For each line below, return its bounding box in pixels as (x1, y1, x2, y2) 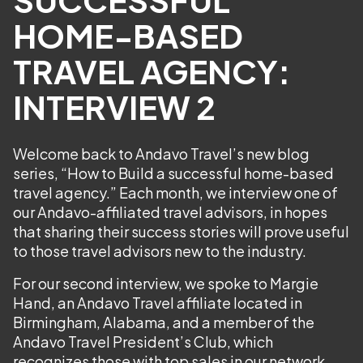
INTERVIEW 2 (13, 86, 216, 127)
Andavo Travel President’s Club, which (13, 332, 273, 351)
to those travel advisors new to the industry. (13, 241, 306, 260)
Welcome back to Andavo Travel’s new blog (13, 144, 310, 163)
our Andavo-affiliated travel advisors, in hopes (13, 203, 327, 221)
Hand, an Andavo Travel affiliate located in (13, 293, 302, 312)
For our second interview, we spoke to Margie (13, 274, 318, 293)
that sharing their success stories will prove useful (13, 222, 349, 241)
